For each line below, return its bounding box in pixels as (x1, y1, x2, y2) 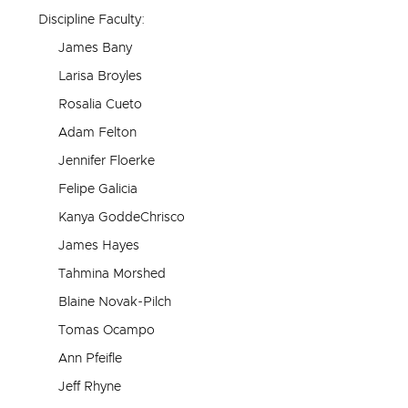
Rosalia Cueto (58, 97, 142, 111)
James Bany (58, 41, 132, 55)
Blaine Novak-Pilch (58, 295, 171, 309)
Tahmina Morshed (58, 267, 166, 280)
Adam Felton (58, 126, 137, 139)
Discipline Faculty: (38, 13, 145, 26)
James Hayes (58, 239, 139, 252)
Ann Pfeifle (58, 352, 122, 365)
